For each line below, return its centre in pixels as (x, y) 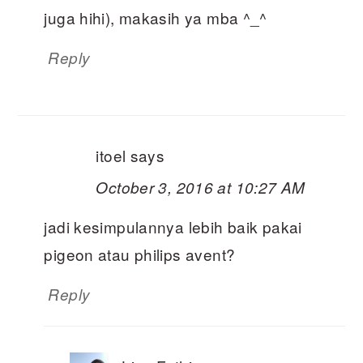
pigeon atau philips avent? (140, 254)
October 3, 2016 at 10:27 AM (201, 188)
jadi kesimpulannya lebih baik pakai (173, 227)
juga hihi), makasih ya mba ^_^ (156, 18)
